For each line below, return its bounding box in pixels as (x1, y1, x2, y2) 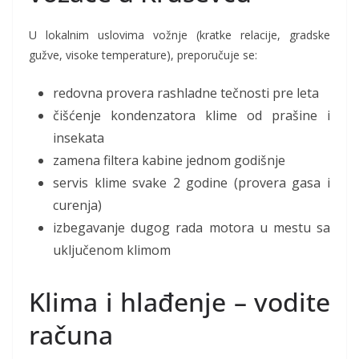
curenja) (53, 196, 102, 215)
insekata (53, 129, 104, 147)
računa (29, 317, 113, 353)
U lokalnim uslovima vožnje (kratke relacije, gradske (29, 27, 330, 43)
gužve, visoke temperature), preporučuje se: (29, 47, 257, 63)
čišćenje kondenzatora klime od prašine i (53, 107, 330, 125)
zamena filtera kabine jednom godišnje (53, 151, 285, 170)
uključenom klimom (53, 241, 171, 260)
